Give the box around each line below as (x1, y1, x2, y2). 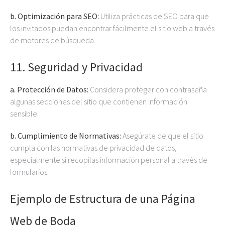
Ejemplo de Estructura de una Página (10, 191, 195, 206)
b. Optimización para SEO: (10, 11, 99, 21)
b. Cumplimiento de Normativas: (10, 131, 121, 141)
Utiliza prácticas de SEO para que (99, 11, 209, 21)
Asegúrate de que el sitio (121, 131, 203, 141)
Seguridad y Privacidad (28, 59, 143, 75)
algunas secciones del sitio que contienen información (10, 96, 187, 106)
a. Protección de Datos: (10, 84, 88, 94)
